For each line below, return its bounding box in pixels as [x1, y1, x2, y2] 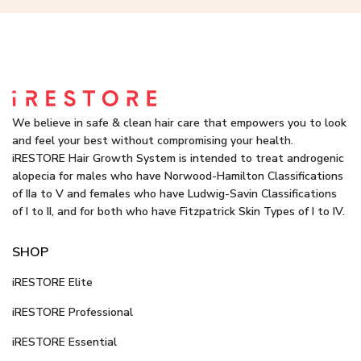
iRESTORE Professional [12, 304, 133, 320]
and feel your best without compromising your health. [12, 132, 293, 148]
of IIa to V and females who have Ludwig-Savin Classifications [12, 185, 337, 201]
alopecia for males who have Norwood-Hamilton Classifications [12, 168, 343, 184]
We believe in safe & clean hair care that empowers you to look [12, 114, 346, 131]
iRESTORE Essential [12, 334, 117, 350]
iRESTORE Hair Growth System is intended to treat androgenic [12, 150, 344, 166]
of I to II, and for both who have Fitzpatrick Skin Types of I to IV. [12, 203, 345, 219]
